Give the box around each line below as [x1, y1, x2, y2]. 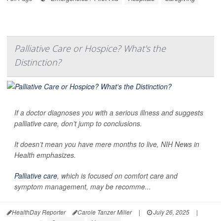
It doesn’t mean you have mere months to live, [14, 139, 161, 149]
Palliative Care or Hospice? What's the [14, 42, 166, 54]
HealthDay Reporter [12, 207, 66, 216]
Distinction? [14, 56, 61, 68]
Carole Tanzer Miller [77, 207, 132, 216]
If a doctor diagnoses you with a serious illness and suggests [14, 107, 203, 117]
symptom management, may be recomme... [14, 181, 151, 191]
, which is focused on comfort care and [57, 170, 178, 181]
